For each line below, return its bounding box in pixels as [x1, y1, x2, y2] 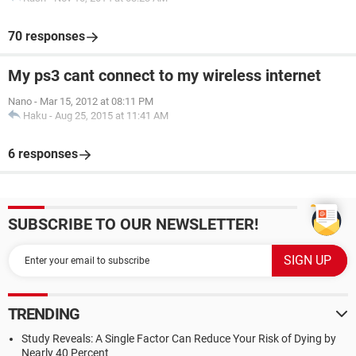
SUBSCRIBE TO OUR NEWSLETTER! [8, 215, 258, 234]
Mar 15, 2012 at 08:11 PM [40, 95, 153, 107]
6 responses [8, 146, 78, 161]
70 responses [8, 29, 85, 44]
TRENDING [8, 304, 79, 323]
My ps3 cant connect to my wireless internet [8, 66, 321, 85]
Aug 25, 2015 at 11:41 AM [55, 110, 168, 122]
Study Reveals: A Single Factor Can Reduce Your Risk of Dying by [21, 332, 336, 345]
